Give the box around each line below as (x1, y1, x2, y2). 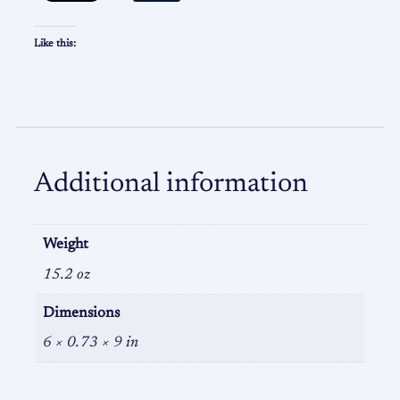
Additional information (34, 171, 308, 199)
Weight (43, 237, 89, 253)
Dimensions (43, 305, 121, 321)
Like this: (34, 37, 76, 49)
